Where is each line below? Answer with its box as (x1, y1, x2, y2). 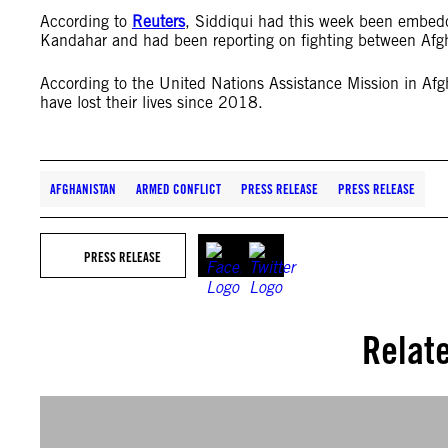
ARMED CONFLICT (136, 181, 221, 197)
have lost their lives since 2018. (40, 93, 268, 112)
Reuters (132, 12, 185, 31)
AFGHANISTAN (50, 181, 116, 197)
